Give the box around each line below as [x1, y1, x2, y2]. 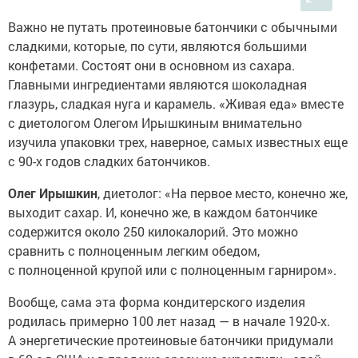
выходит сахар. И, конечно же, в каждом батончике [8, 204, 317, 221]
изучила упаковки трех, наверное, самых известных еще [8, 133, 348, 150]
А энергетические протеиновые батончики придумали [8, 332, 333, 348]
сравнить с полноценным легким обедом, [8, 242, 260, 259]
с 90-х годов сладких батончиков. [8, 153, 210, 169]
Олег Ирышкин [8, 185, 97, 201]
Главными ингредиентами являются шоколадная [8, 76, 307, 93]
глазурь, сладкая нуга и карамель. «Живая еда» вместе [8, 95, 344, 112]
